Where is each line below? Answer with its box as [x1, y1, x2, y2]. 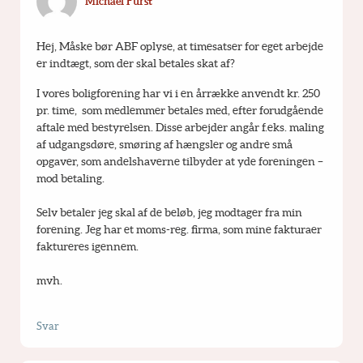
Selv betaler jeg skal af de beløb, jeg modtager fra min [36, 205, 302, 219]
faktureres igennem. [36, 239, 139, 253]
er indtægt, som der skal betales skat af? [36, 56, 235, 70]
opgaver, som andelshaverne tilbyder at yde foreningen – [36, 154, 323, 168]
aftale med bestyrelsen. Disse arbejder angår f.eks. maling [36, 120, 324, 134]
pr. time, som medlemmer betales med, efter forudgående [36, 103, 323, 117]
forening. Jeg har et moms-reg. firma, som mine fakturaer [36, 222, 322, 236]
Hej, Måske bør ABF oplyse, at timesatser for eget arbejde [36, 39, 323, 53]
